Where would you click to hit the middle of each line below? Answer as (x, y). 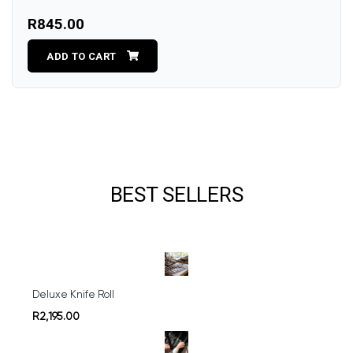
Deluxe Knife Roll (74, 295)
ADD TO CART (82, 56)
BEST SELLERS (176, 194)
